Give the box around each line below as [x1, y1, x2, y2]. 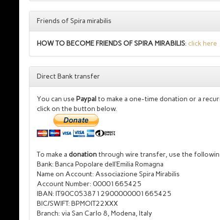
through [98, 150, 124, 159]
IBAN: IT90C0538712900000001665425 [37, 190, 171, 198]
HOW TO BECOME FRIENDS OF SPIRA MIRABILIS [37, 39, 185, 48]
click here [188, 39, 217, 48]
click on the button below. [37, 105, 117, 113]
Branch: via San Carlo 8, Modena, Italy [37, 209, 152, 218]
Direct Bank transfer [37, 72, 100, 81]
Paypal [76, 95, 96, 103]
